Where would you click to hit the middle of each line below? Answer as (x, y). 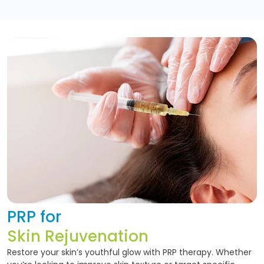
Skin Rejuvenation (78, 236)
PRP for (34, 217)
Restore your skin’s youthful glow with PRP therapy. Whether (129, 252)
